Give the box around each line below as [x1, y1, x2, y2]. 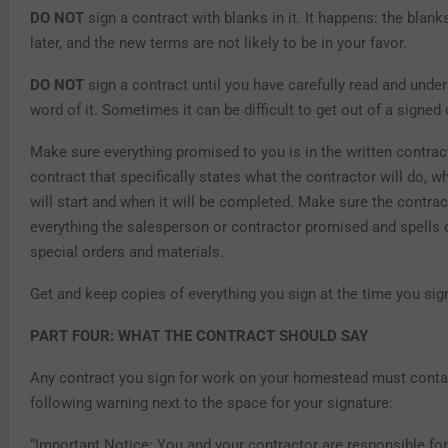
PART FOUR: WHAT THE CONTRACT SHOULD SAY [30, 327, 368, 346]
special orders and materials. [30, 243, 224, 262]
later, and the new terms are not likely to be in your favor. [30, 34, 407, 53]
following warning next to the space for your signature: [30, 394, 393, 413]
